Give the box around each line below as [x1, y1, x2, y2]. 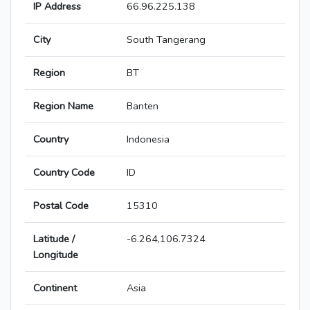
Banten [127, 99, 158, 113]
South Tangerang [127, 33, 206, 47]
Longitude [33, 248, 78, 262]
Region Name [33, 99, 93, 113]
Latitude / [33, 232, 75, 246]
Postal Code [33, 199, 89, 213]
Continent [33, 281, 77, 295]
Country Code [33, 165, 95, 180]
